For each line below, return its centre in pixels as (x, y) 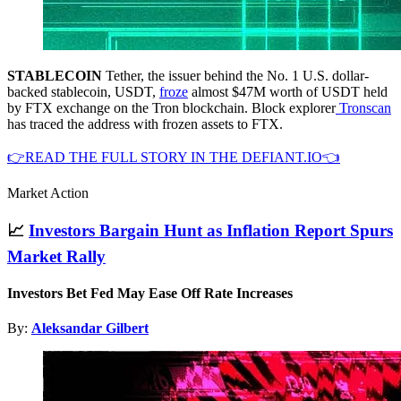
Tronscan (363, 107)
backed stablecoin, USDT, (83, 91)
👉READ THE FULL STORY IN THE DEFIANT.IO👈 (174, 157)
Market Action (48, 192)
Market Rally (56, 256)
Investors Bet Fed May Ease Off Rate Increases (150, 293)
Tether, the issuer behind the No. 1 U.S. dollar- (235, 75)
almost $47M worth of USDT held (288, 91)
